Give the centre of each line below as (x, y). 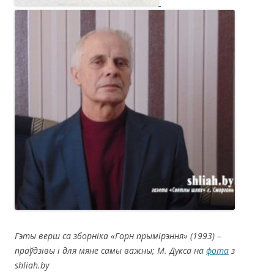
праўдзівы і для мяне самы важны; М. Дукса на (110, 250)
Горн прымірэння (149, 235)
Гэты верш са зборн (56, 235)
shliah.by (32, 265)
